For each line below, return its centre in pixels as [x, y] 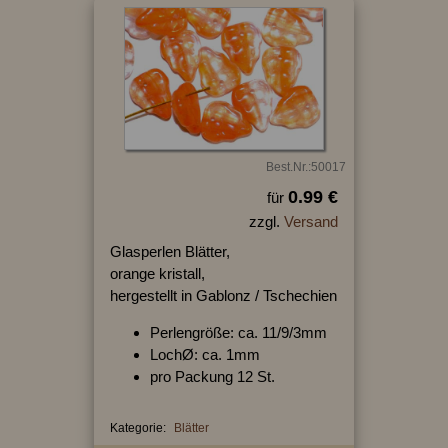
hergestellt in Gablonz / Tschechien [223, 296]
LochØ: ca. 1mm [204, 355]
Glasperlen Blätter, [169, 252]
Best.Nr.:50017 [305, 167]
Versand [310, 222]
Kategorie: [137, 428]
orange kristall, [157, 274]
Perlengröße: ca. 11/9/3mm [238, 333]
